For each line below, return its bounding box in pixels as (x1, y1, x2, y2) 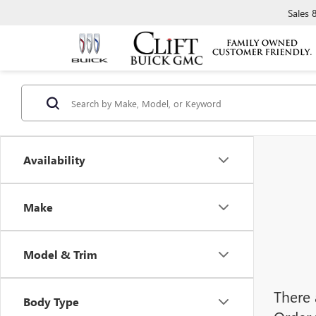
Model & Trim (23, 247, 97, 262)
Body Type (23, 294, 79, 309)
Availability (23, 152, 85, 167)
